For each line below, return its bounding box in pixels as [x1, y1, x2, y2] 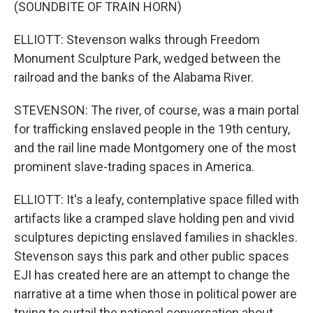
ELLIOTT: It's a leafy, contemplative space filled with [14, 192, 299, 208]
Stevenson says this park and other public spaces [14, 249, 289, 264]
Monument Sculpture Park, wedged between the [14, 51, 281, 66]
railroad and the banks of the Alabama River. [14, 70, 254, 85]
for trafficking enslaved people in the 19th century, [14, 122, 290, 137]
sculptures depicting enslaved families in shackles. [14, 230, 298, 245]
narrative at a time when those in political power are [14, 286, 297, 302]
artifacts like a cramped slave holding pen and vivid [14, 211, 294, 226]
